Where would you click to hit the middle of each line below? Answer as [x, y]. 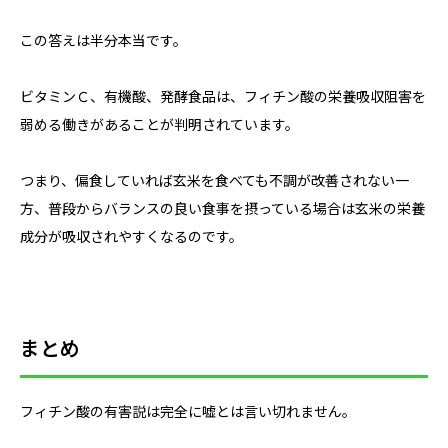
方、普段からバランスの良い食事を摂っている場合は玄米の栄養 [222, 208]
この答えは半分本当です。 [103, 40]
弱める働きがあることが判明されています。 [159, 124]
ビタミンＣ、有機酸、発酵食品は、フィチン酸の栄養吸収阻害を [223, 96]
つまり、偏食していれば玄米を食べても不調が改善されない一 [214, 180]
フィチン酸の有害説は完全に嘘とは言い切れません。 [188, 411]
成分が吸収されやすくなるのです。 [131, 236]
